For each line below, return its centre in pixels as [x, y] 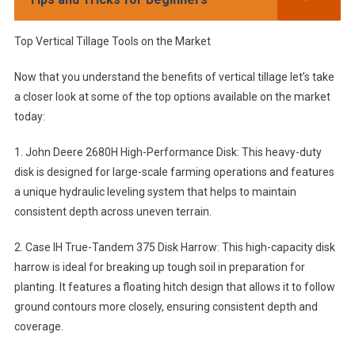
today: [29, 117]
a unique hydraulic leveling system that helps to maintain [155, 192]
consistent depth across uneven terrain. [113, 212]
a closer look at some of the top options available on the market [172, 97]
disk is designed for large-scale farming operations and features [174, 172]
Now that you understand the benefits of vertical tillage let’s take [174, 77]
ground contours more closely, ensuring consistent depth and [166, 307]
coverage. [38, 327]
